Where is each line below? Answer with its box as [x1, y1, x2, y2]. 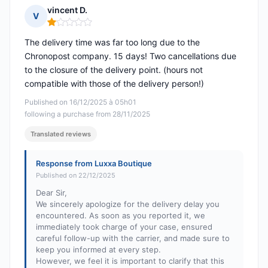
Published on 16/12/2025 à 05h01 [25, 98, 136, 107]
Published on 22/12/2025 [36, 171, 115, 180]
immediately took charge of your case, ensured [36, 222, 212, 232]
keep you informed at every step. [36, 245, 161, 255]
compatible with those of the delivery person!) [25, 78, 204, 89]
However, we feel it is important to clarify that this [36, 256, 224, 266]
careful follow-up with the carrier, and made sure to [36, 233, 230, 243]
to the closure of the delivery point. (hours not [25, 65, 203, 75]
